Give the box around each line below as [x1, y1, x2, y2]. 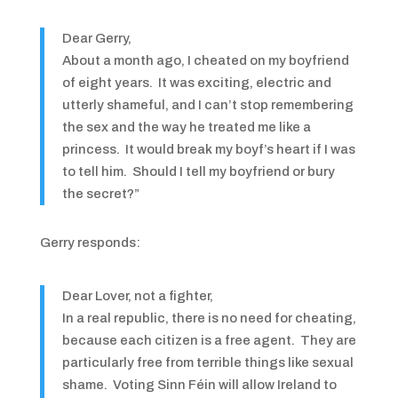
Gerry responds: [39, 235, 140, 250]
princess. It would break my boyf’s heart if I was [61, 142, 355, 156]
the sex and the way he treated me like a [61, 120, 311, 134]
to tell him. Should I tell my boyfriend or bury [61, 164, 335, 179]
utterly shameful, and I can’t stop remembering [61, 98, 354, 112]
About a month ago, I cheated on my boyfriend [61, 53, 349, 68]
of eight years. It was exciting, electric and [61, 76, 331, 90]
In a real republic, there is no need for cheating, [61, 311, 356, 325]
